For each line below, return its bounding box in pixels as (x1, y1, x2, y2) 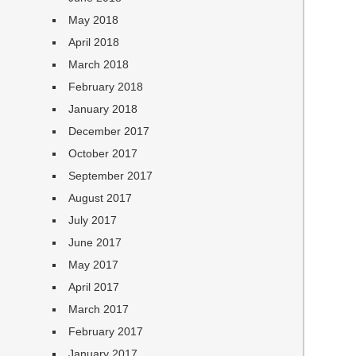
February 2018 (68, 80, 144, 93)
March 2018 (68, 58, 130, 71)
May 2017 (68, 258, 119, 271)
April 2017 (68, 281, 120, 293)
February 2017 (68, 325, 144, 338)
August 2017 (68, 192, 133, 204)
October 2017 (68, 147, 138, 160)
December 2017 (68, 125, 150, 137)
